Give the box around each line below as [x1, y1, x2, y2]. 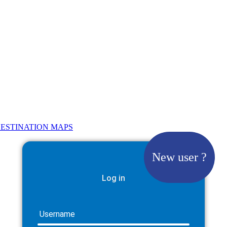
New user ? [152, 150, 207, 164]
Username [40, 209, 75, 219]
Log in [102, 173, 125, 183]
